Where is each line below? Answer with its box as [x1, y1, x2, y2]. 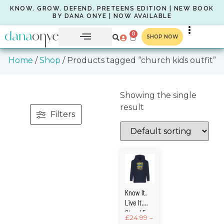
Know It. [125, 187, 147, 197]
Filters [50, 109, 75, 119]
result [120, 102, 144, 112]
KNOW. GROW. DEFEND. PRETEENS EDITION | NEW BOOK [10, 5, 214, 12]
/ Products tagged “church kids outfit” [60, 55, 216, 65]
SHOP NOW [146, 33, 178, 40]
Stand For [125, 207, 152, 217]
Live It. [125, 197, 143, 207]
